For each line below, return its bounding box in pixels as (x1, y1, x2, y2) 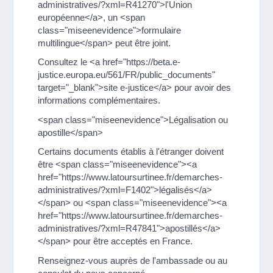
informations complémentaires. (38, 95, 161, 106)
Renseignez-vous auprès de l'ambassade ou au (38, 255, 228, 266)
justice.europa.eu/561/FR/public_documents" (38, 69, 216, 80)
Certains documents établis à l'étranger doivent (38, 146, 224, 157)
